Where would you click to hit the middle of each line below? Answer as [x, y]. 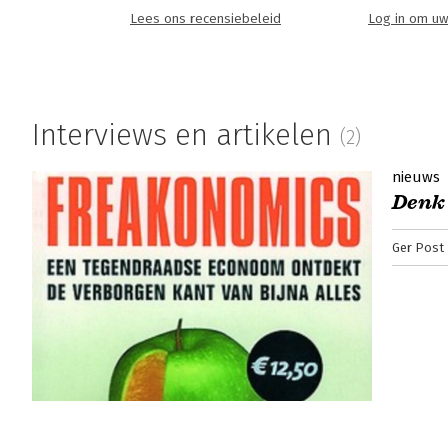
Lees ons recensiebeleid [205, 19]
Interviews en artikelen [186, 135]
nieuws [416, 176]
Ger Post [418, 247]
